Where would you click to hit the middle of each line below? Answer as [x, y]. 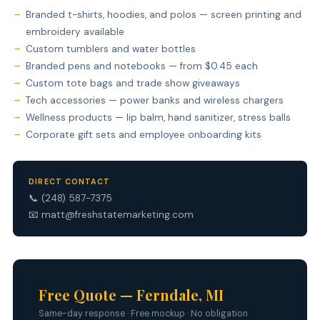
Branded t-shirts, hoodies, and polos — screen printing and [163, 14]
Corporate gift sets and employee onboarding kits [143, 134]
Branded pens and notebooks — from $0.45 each [141, 66]
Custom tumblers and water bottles [110, 49]
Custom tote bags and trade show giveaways [132, 83]
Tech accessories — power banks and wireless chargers [154, 100]
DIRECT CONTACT [70, 181]
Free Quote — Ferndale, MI [131, 294]
